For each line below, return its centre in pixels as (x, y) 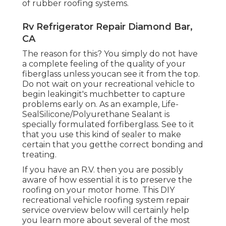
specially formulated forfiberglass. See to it (108, 125)
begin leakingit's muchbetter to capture (104, 94)
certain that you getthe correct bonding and (113, 145)
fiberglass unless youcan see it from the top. (111, 74)
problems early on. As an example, (92, 104)
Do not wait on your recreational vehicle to (108, 84)
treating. (39, 155)
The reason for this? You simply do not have (110, 54)
